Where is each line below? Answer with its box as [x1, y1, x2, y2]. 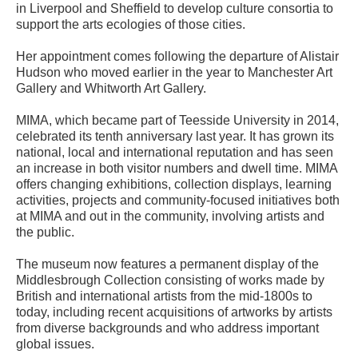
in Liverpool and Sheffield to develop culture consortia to [16, 2, 333, 16]
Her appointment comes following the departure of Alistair [16, 50, 339, 64]
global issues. [16, 337, 94, 352]
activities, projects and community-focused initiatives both [16, 193, 340, 208]
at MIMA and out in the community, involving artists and [16, 209, 324, 224]
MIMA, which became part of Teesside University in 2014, [16, 113, 339, 128]
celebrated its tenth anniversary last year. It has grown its [16, 129, 334, 144]
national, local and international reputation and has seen [16, 145, 333, 160]
